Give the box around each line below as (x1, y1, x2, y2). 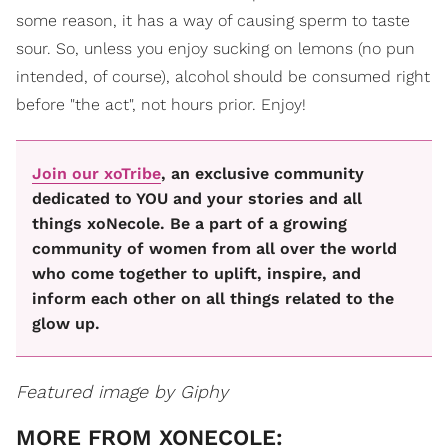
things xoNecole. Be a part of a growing (32, 213, 347, 233)
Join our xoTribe (32, 163, 161, 183)
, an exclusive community (161, 163, 364, 183)
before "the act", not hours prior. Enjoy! (16, 94, 306, 114)
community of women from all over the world (32, 238, 397, 258)
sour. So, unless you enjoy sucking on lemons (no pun (16, 38, 415, 58)
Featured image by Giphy (16, 381, 228, 403)
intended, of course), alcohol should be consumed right (16, 66, 430, 86)
